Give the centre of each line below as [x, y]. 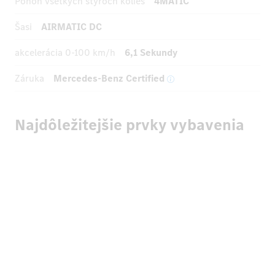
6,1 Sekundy [151, 53]
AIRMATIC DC [72, 27]
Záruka [29, 79]
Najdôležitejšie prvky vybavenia [130, 125]
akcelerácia [40, 53]
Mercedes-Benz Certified [109, 79]
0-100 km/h [90, 53]
